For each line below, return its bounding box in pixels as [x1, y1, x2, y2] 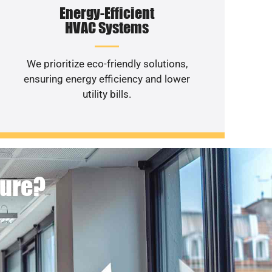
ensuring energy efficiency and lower [24, 72, 191, 85]
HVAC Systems [65, 18, 149, 36]
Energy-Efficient [59, 4, 155, 22]
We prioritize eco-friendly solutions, [26, 57, 188, 70]
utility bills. [83, 87, 132, 100]
